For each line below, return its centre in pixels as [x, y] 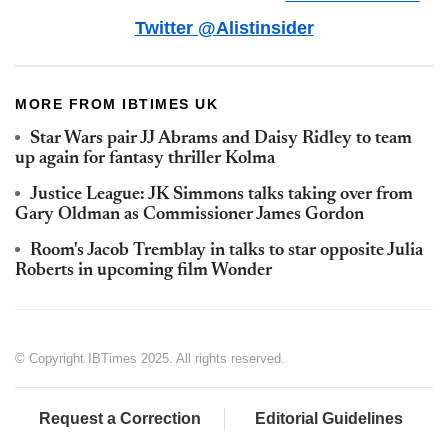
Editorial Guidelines [329, 419]
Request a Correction [119, 419]
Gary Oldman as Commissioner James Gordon [189, 215]
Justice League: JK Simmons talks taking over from [221, 195]
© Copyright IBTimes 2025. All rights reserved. [150, 359]
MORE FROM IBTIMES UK [116, 104]
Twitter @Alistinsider [224, 28]
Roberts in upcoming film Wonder [143, 271]
